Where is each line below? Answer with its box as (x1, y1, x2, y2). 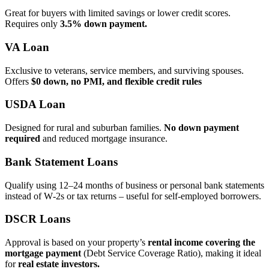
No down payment (164, 122, 239, 133)
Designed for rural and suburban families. (5, 122, 164, 133)
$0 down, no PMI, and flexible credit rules (31, 76, 202, 86)
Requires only (5, 19, 60, 29)
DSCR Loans (5, 213, 70, 226)
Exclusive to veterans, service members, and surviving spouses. (5, 65, 244, 76)
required (5, 133, 40, 144)
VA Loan (5, 40, 49, 53)
